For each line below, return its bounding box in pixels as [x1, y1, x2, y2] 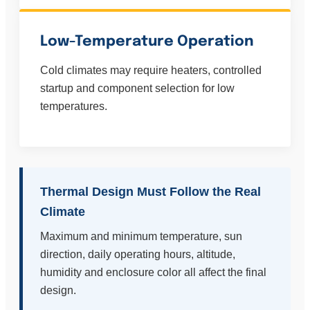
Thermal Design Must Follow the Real [40, 185, 261, 199]
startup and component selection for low [40, 82, 235, 95]
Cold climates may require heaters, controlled [40, 64, 262, 77]
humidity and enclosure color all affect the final [40, 266, 266, 279]
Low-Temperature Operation [40, 34, 254, 50]
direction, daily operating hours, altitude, [40, 248, 235, 261]
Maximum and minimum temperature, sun [40, 230, 242, 243]
